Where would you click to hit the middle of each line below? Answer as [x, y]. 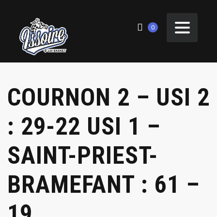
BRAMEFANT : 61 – [103, 184]
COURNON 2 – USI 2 [108, 97]
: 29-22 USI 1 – [84, 126]
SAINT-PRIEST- [83, 155]
